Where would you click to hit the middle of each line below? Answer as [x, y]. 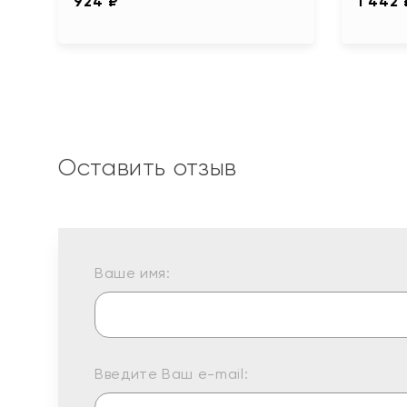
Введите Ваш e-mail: [172, 373]
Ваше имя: [133, 273]
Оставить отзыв [148, 167]
